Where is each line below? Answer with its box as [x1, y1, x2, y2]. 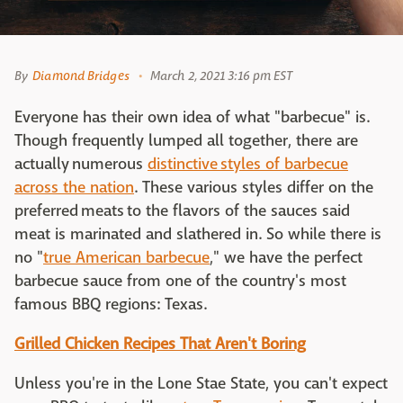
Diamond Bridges [32, 67, 130, 84]
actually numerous [14, 153, 148, 175]
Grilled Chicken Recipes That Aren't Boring [14, 333, 306, 354]
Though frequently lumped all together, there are [14, 130, 358, 151]
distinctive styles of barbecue [148, 153, 348, 175]
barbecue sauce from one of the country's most [14, 270, 346, 291]
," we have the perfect [210, 246, 363, 268]
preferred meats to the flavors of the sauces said [14, 200, 350, 221]
